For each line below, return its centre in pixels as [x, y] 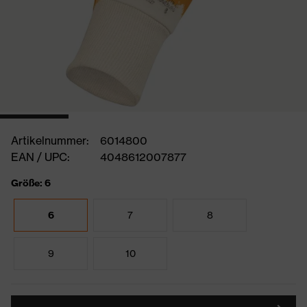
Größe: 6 [31, 183]
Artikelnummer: [50, 140]
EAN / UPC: [40, 157]
